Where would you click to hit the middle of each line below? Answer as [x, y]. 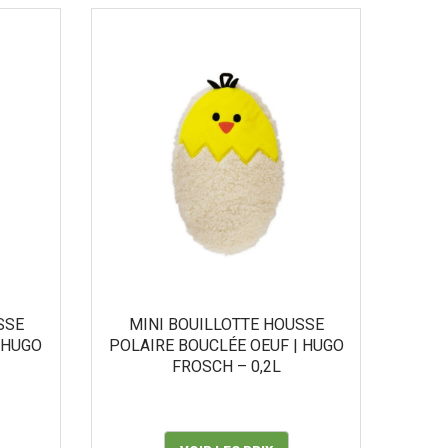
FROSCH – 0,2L [226, 366]
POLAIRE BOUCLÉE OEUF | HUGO [226, 345]
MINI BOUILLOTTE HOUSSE [226, 324]
